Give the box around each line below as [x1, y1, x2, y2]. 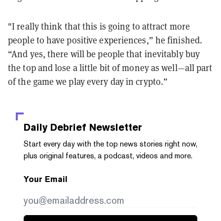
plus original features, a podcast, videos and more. [24, 150, 192, 160]
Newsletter [86, 121, 142, 133]
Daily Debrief [24, 121, 86, 133]
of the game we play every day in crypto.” [8, 75, 168, 87]
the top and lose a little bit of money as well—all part [8, 62, 213, 74]
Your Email [24, 174, 68, 184]
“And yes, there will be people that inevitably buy [8, 48, 200, 60]
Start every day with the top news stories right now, [24, 139, 197, 148]
